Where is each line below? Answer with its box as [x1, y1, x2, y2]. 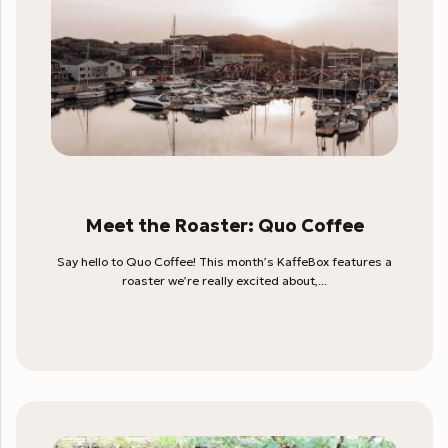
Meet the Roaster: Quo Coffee [85, 214, 364, 238]
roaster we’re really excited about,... [122, 273, 327, 289]
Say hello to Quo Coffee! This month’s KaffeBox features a [57, 254, 392, 270]
